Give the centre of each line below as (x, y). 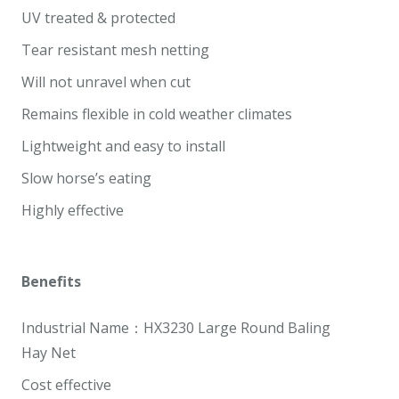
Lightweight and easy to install (123, 147)
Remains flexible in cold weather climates (157, 114)
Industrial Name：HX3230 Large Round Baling (176, 328)
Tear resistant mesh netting (115, 50)
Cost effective (66, 385)
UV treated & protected (98, 18)
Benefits (51, 282)
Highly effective (73, 211)
